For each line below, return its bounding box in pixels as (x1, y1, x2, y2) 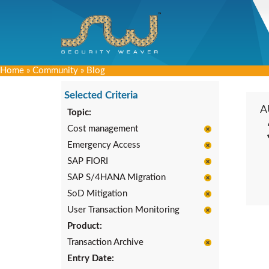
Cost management (67, 124, 138, 133)
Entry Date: (67, 254, 114, 263)
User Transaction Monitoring (67, 205, 180, 214)
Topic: (67, 108, 91, 117)
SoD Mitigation (67, 189, 127, 198)
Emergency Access (67, 141, 141, 150)
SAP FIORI (67, 157, 108, 166)
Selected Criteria (64, 89, 138, 100)
